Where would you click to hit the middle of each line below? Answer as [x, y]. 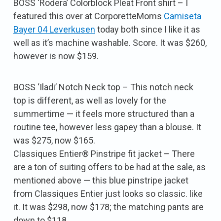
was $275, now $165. [54, 140]
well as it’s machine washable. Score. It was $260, [110, 42]
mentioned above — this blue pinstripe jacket [101, 180]
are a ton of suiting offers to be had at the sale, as [110, 167]
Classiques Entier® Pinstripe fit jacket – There [104, 153]
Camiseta [183, 16]
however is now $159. [56, 56]
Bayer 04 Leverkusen [54, 29]
